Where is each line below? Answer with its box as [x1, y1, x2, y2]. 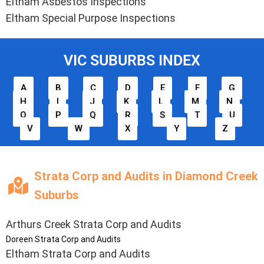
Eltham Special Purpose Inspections [6, 12, 176, 25]
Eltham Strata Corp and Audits [6, 247, 150, 260]
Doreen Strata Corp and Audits [6, 235, 121, 245]
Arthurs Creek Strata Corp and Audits [6, 218, 181, 231]
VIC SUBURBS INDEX [64, 52, 200, 70]
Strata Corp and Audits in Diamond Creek [34, 169, 258, 184]
